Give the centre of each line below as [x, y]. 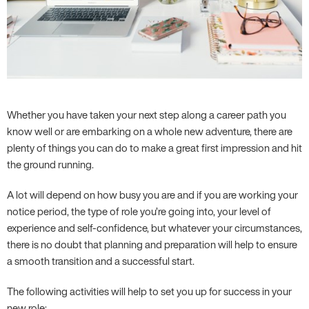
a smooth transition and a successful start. [101, 261]
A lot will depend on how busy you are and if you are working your [152, 195]
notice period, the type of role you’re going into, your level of [139, 211]
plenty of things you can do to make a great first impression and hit [154, 148]
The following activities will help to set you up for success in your [149, 291]
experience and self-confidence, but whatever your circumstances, [154, 228]
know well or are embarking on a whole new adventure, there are [150, 131]
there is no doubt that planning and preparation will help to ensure [152, 244]
